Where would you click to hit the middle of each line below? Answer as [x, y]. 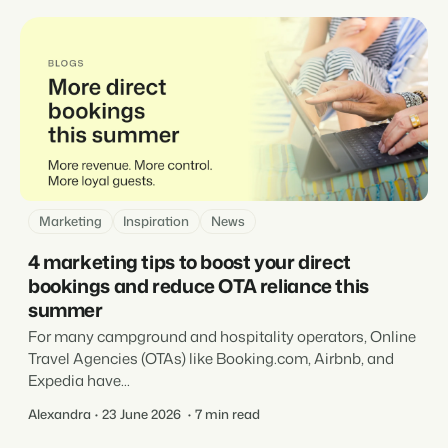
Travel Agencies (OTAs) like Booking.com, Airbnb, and [211, 359]
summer [65, 310]
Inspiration [156, 221]
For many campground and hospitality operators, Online [222, 337]
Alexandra [59, 414]
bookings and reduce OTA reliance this [198, 286]
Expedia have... [79, 381]
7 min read [227, 414]
